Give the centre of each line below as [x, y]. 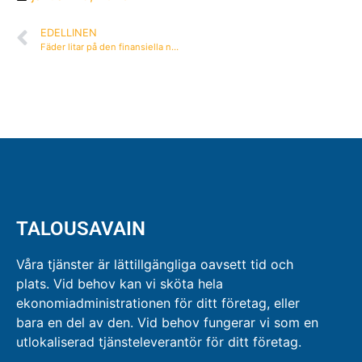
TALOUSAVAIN [81, 229]
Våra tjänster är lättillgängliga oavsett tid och [155, 264]
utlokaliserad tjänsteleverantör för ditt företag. [159, 342]
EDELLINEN [69, 33]
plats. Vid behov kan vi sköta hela [120, 284]
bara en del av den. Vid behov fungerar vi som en [167, 322]
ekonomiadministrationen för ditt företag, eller [158, 303]
